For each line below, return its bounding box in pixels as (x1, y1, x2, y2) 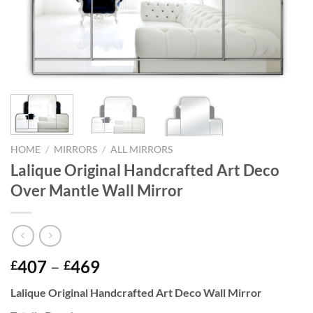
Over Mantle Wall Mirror (10, 181, 183, 201)
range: (99, 272, 147, 293)
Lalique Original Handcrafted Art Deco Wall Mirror (10, 285, 262, 299)
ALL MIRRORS (110, 144, 173, 156)
